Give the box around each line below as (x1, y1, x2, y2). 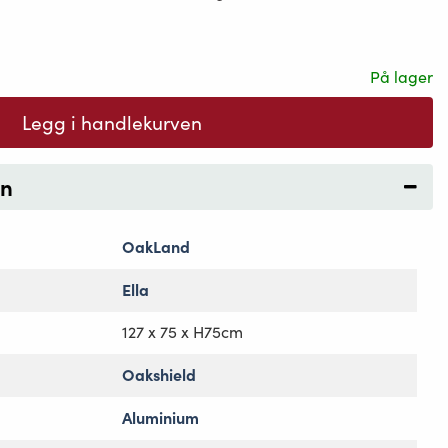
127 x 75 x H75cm (122, 321, 243, 343)
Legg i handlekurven (22, 109, 202, 136)
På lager (370, 66, 433, 88)
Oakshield (122, 363, 196, 386)
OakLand (122, 235, 190, 258)
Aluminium (122, 406, 199, 429)
